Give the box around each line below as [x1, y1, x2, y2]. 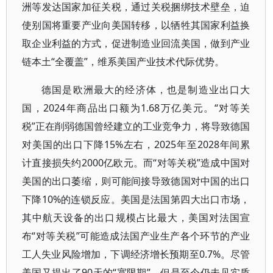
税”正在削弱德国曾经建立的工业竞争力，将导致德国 [22, 119, 250, 133]
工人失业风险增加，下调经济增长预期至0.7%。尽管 [22, 247, 250, 261]
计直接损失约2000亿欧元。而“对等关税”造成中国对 [22, 156, 250, 169]
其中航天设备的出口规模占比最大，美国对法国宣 [22, 211, 250, 224]
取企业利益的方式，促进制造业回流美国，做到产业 [22, 37, 250, 50]
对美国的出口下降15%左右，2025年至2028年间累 [22, 138, 250, 151]
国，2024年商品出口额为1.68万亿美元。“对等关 [22, 101, 250, 115]
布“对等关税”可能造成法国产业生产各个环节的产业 [22, 229, 250, 243]
